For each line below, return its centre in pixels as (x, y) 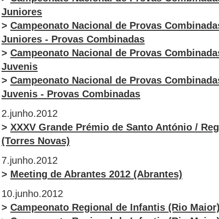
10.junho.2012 (32, 194)
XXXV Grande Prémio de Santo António (101, 127)
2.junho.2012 (30, 113)
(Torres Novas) (36, 141)
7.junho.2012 (30, 160)
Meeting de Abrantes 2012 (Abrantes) (96, 174)
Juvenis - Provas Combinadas (71, 94)
